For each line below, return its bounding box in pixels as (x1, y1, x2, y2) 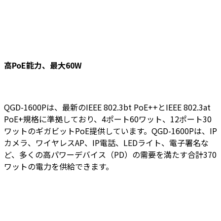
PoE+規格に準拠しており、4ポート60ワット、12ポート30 (4, 113, 212, 125)
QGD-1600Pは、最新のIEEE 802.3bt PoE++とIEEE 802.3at (4, 101, 211, 113)
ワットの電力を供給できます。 (4, 160, 113, 173)
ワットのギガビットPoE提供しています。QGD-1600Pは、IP (4, 125, 217, 137)
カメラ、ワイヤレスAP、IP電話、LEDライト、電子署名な (4, 137, 209, 149)
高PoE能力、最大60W (4, 59, 82, 71)
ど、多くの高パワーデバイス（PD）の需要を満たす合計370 (4, 148, 217, 161)
